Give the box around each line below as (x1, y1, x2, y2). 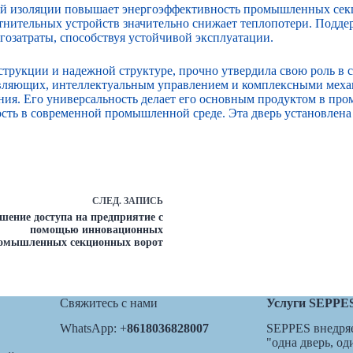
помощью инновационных (30, 223, 163, 236)
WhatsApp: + (59, 321, 127, 336)
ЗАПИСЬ (124, 195, 163, 206)
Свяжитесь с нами (59, 295, 158, 310)
